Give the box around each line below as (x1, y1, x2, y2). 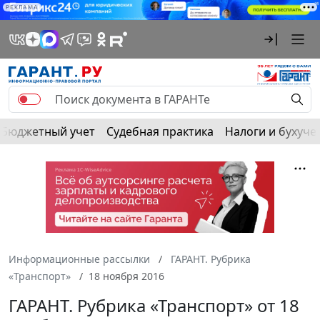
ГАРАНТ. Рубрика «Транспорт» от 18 (9, 294, 299, 318)
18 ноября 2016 (89, 269, 164, 284)
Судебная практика (106, 124, 214, 140)
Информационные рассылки (9, 252, 150, 266)
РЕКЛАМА (6, 4, 39, 11)
